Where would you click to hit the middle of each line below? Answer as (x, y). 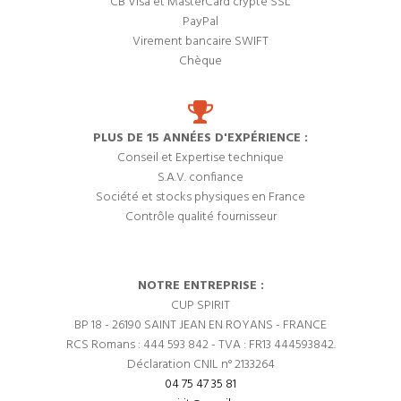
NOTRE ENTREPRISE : (200, 286)
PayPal (200, 22)
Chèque (200, 61)
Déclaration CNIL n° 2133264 (200, 365)
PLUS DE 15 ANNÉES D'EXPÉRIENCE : (200, 138)
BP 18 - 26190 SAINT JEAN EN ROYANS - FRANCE (200, 325)
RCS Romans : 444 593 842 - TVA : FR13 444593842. (200, 345)
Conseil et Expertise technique (200, 158)
